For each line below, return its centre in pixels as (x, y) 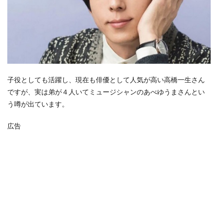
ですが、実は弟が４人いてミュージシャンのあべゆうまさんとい (106, 92)
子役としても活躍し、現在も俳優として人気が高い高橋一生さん (106, 80)
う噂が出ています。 (38, 104)
